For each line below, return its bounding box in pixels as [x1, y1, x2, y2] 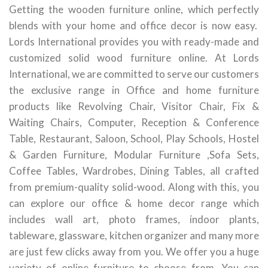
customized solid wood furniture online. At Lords [9, 51, 259, 65]
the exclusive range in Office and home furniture [9, 84, 259, 97]
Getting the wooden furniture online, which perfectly [9, 3, 259, 16]
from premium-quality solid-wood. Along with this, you [9, 181, 259, 194]
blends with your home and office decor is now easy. [9, 19, 259, 32]
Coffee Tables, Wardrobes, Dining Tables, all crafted [9, 165, 259, 178]
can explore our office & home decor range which [9, 197, 259, 210]
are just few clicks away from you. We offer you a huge [9, 245, 259, 258]
